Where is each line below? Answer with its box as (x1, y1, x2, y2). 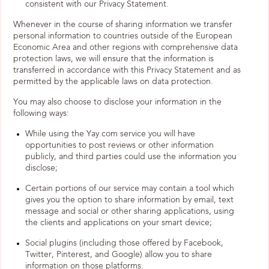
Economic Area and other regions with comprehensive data (13, 43, 238, 52)
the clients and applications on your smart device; (25, 219, 212, 227)
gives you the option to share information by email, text (25, 196, 234, 204)
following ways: (13, 109, 69, 118)
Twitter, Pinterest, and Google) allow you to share (25, 250, 212, 259)
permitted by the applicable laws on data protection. (13, 77, 213, 86)
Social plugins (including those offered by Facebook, (25, 239, 223, 247)
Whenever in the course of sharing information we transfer (13, 20, 232, 29)
